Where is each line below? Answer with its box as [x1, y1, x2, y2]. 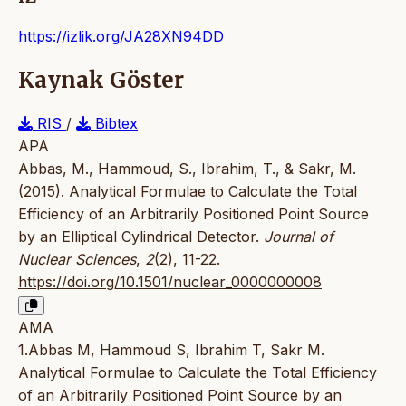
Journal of [264, 227, 333, 246]
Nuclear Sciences [18, 249, 136, 268]
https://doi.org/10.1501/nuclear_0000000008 [18, 272, 322, 291]
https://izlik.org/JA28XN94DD [18, 26, 224, 45]
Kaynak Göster [18, 65, 184, 94]
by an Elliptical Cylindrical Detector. [18, 227, 264, 246]
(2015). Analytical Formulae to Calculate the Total [18, 181, 357, 200]
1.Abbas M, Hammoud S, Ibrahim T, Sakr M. [18, 340, 324, 359]
